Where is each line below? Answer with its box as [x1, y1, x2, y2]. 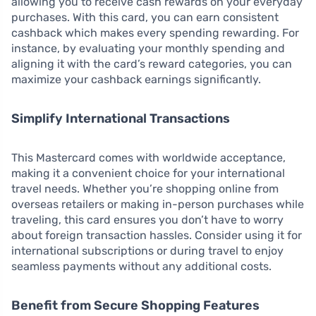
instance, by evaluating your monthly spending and [11, 41, 285, 55]
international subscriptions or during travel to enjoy [11, 243, 284, 257]
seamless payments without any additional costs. [11, 259, 272, 273]
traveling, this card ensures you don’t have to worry [11, 212, 284, 226]
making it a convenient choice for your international [11, 166, 285, 180]
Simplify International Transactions [11, 110, 230, 126]
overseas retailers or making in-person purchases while [11, 197, 304, 211]
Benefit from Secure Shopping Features [11, 297, 260, 313]
